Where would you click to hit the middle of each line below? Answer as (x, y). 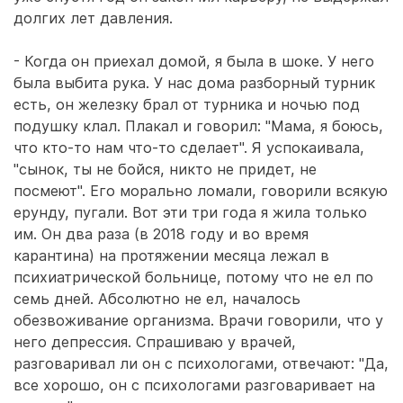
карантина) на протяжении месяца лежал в (171, 255)
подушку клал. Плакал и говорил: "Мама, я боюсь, (198, 126)
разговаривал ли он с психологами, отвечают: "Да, (201, 363)
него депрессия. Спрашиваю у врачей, (155, 342)
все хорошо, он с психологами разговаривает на (194, 385)
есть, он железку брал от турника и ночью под (187, 104)
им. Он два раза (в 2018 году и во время (161, 234)
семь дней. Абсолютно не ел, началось (157, 299)
